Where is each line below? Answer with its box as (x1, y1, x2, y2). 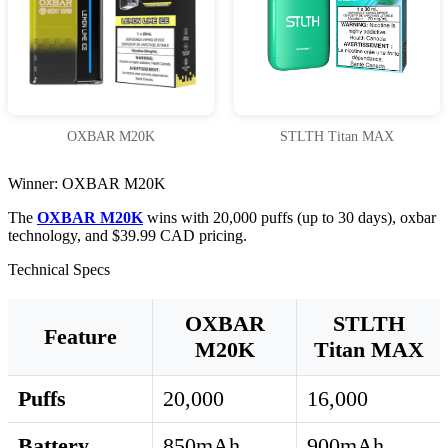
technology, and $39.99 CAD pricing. (8, 227, 247, 245)
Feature (43, 324, 117, 350)
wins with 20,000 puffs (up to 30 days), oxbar (143, 209, 436, 227)
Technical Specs (8, 261, 110, 279)
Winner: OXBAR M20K (8, 175, 166, 193)
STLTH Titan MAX (280, 129, 394, 145)
